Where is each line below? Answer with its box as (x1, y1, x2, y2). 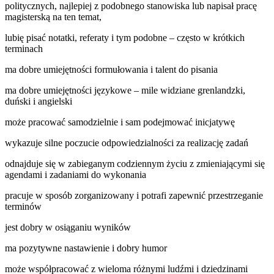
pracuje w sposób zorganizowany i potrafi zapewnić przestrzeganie (5, 190, 263, 201)
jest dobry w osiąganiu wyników (5, 221, 131, 232)
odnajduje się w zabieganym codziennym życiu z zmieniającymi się (5, 158, 265, 169)
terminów (5, 201, 42, 212)
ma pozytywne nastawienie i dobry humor (5, 242, 167, 253)
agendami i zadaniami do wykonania (5, 169, 146, 180)
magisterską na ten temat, (5, 11, 102, 22)
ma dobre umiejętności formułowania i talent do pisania (5, 64, 218, 75)
